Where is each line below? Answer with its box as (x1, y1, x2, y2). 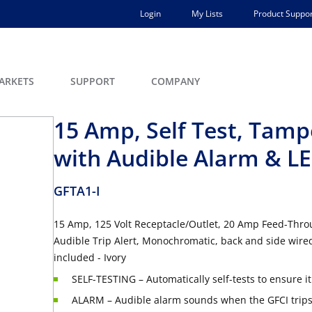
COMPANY (151, 75, 200, 88)
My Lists (192, 8, 223, 19)
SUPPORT (70, 75, 115, 88)
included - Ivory (54, 251, 126, 264)
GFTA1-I (54, 182, 100, 199)
